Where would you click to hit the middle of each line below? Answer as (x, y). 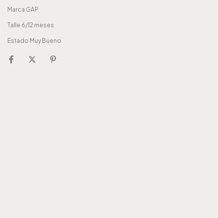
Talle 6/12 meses (31, 25)
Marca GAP (23, 9)
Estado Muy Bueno (35, 41)
